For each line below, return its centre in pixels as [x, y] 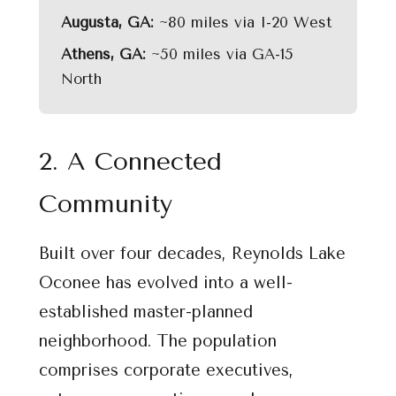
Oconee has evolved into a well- [166, 283]
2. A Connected [130, 161]
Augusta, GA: [107, 23]
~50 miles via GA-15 [220, 54]
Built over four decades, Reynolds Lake [192, 254]
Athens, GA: [103, 54]
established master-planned [146, 312]
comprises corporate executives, [166, 370]
